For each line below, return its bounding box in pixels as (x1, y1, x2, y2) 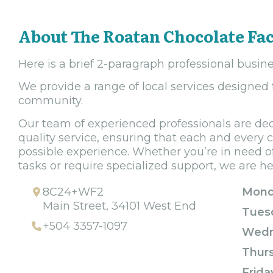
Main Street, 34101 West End (43, 199, 196, 213)
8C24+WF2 (43, 185, 104, 199)
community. (18, 94, 83, 108)
